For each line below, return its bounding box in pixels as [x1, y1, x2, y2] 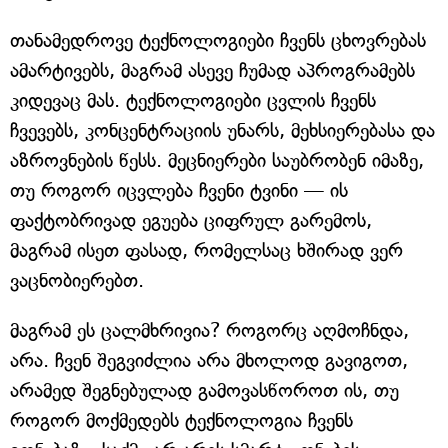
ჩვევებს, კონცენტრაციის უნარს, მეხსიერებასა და [10, 119, 435, 143]
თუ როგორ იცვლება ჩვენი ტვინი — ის [10, 179, 348, 203]
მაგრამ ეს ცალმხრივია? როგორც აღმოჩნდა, [10, 319, 409, 343]
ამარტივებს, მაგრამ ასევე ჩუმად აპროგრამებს [10, 59, 415, 83]
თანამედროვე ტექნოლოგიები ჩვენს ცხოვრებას [10, 29, 426, 53]
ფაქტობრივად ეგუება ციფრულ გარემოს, [10, 209, 372, 233]
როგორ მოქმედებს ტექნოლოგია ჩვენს [10, 409, 353, 433]
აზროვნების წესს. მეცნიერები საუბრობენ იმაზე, [10, 149, 424, 173]
